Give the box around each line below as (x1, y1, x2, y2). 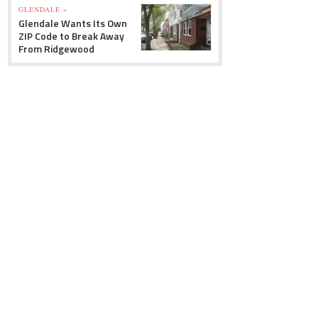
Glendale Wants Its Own (18, 16, 127, 31)
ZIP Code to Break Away (18, 28, 124, 43)
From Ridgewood (18, 41, 94, 56)
